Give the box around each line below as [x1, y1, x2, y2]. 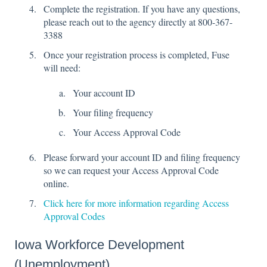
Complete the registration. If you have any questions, [44, 2, 240, 15]
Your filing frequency [73, 105, 153, 119]
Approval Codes [44, 210, 105, 223]
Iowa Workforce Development [14, 237, 184, 253]
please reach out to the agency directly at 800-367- [44, 15, 232, 28]
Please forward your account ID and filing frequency [44, 151, 240, 164]
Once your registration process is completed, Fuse [44, 48, 229, 61]
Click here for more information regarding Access [44, 197, 229, 210]
